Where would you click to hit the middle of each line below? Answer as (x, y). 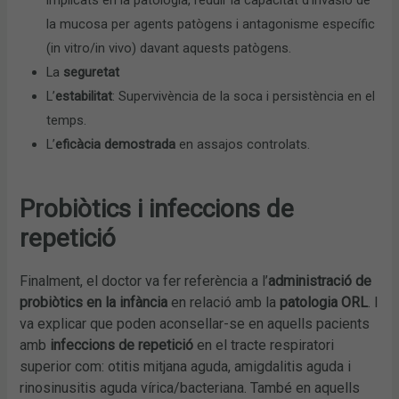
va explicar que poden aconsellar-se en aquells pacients (195, 323)
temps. (67, 121)
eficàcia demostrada (116, 145)
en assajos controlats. (243, 145)
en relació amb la (224, 302)
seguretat (92, 73)
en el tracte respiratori (266, 345)
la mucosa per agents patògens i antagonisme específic (211, 24)
